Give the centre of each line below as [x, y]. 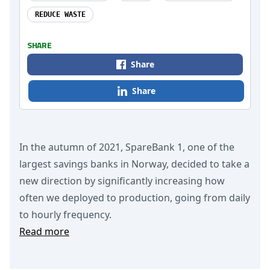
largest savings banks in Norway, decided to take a [134, 164]
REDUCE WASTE [60, 14]
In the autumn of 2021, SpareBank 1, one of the [127, 147]
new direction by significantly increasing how [122, 181]
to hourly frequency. [65, 215]
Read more [44, 231]
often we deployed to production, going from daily [135, 198]
